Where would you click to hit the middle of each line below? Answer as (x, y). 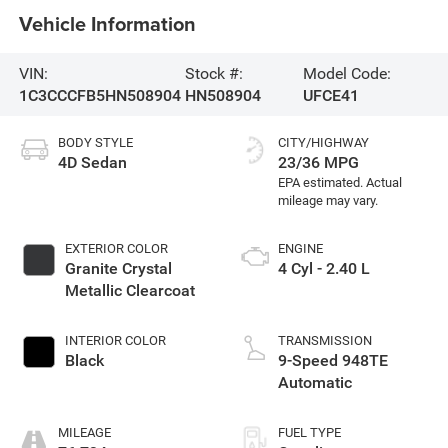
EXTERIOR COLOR (116, 249)
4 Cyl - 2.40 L (324, 269)
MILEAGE (84, 433)
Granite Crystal (118, 269)
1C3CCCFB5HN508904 (99, 95)
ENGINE (300, 249)
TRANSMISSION (325, 341)
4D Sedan (92, 163)
